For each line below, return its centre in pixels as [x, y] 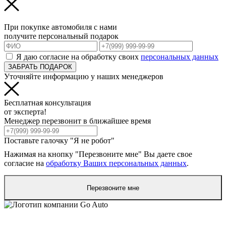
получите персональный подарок [61, 36]
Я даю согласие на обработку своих [78, 57]
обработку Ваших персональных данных [116, 163]
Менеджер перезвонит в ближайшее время [77, 121]
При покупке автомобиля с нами [61, 27]
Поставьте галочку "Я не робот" [59, 141]
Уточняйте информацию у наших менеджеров [84, 77]
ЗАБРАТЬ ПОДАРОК [40, 67]
